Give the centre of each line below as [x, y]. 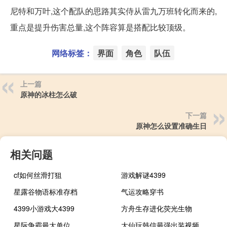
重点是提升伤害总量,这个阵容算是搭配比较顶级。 [100, 27]
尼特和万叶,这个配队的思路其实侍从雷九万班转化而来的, [113, 11]
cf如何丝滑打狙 [38, 175]
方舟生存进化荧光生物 [157, 208]
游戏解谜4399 [144, 175]
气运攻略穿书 [143, 191]
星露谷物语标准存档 [46, 191]
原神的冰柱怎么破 [49, 94]
